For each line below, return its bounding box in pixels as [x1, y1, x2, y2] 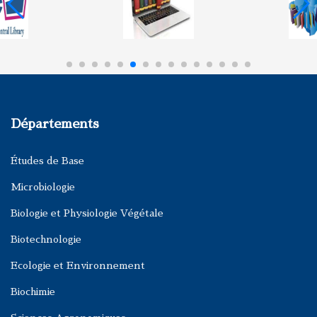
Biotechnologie [11, 234, 81, 244]
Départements [11, 117, 99, 130]
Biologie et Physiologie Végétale [11, 208, 163, 218]
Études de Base [11, 156, 84, 166]
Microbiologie [11, 182, 75, 192]
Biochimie [11, 287, 55, 296]
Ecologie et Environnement [11, 260, 145, 270]
